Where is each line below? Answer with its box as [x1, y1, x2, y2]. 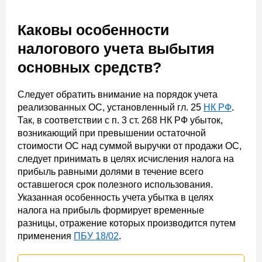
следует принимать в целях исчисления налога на [18, 154, 234, 164]
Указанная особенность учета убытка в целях [18, 192, 213, 202]
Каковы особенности [18, 22, 169, 38]
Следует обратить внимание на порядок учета [18, 89, 218, 99]
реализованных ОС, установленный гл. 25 [18, 102, 204, 112]
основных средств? [18, 59, 161, 75]
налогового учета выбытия [18, 40, 215, 57]
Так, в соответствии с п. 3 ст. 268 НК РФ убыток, [18, 115, 223, 125]
